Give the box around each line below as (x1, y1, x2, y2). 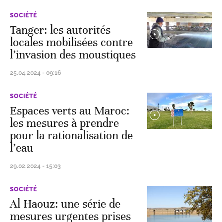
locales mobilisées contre (10, 35, 133, 50)
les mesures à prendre (10, 116, 119, 130)
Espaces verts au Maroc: (10, 104, 129, 118)
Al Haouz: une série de (10, 197, 120, 211)
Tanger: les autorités (10, 23, 111, 37)
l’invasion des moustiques (10, 48, 136, 62)
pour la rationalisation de (10, 128, 133, 143)
